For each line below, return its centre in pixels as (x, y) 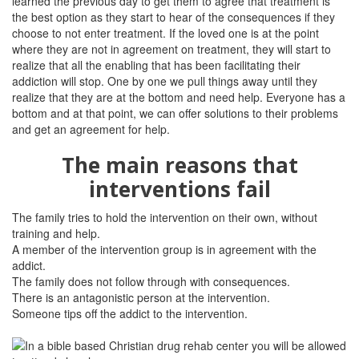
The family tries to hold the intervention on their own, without (165, 217)
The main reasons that (179, 165)
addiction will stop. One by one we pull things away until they (165, 81)
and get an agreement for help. (91, 129)
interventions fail (179, 189)
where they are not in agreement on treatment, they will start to (171, 49)
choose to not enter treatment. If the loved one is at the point (165, 33)
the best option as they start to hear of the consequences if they (173, 17)
